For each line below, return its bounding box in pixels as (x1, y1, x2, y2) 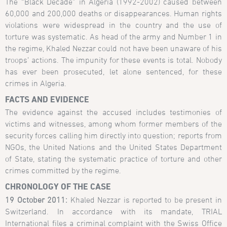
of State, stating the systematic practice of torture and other (5, 154, 222, 164)
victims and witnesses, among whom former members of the (5, 119, 222, 129)
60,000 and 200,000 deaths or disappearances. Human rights (5, 8, 222, 18)
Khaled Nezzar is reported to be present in (67, 195, 222, 204)
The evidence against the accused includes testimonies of (5, 107, 222, 117)
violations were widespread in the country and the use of (5, 20, 222, 29)
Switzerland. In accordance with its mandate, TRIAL (5, 206, 222, 216)
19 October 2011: (5, 195, 68, 204)
